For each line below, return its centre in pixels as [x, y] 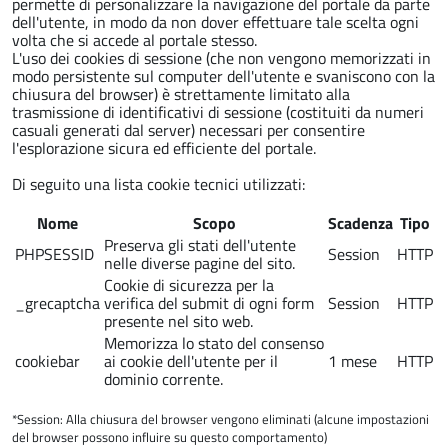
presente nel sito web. [178, 321]
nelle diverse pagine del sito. [199, 263]
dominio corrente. [163, 379]
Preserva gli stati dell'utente [200, 245]
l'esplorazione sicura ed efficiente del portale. [164, 148]
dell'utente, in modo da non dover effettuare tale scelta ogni [215, 22]
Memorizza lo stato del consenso [214, 343]
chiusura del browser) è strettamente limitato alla [181, 94]
